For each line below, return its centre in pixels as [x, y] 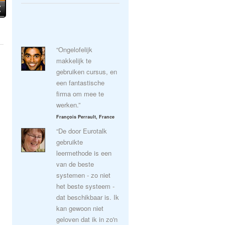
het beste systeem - [85, 186]
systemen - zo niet [83, 175]
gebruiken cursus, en [87, 72]
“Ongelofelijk [74, 49]
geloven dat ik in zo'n [87, 219]
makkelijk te [74, 61]
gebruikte [70, 142]
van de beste [75, 164]
